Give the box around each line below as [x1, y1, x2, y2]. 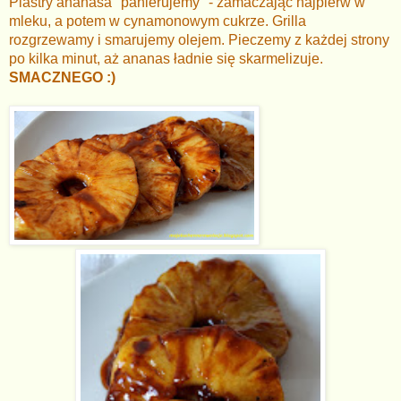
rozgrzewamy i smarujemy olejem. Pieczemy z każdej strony [9, 31, 389, 47]
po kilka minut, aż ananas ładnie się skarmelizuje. [9, 50, 330, 66]
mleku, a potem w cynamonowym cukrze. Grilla [9, 13, 306, 29]
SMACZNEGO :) [9, 69, 115, 85]
